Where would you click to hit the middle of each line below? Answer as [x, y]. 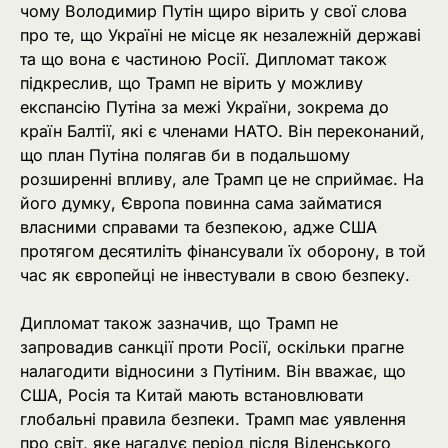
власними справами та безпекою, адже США [198, 227]
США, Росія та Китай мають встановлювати [192, 395]
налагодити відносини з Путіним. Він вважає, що [213, 371]
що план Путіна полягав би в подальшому [185, 155]
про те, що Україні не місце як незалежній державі [220, 35]
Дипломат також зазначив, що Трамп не [179, 323]
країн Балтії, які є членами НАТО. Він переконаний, [222, 131]
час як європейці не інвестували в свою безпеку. [215, 275]
